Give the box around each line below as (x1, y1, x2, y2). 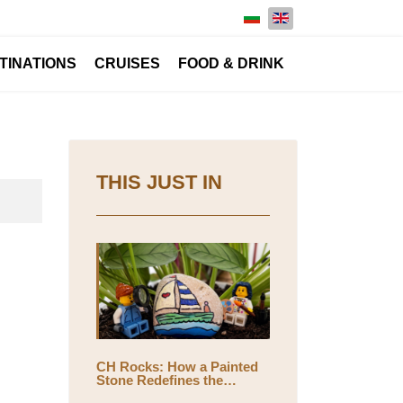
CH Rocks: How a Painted (96, 358, 258, 374)
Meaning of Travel (96, 385, 208, 401)
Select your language (243, 9, 363, 23)
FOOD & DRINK (178, 56, 284, 71)
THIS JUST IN (96, 171, 222, 193)
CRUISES (94, 56, 160, 71)
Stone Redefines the (96, 372, 223, 388)
